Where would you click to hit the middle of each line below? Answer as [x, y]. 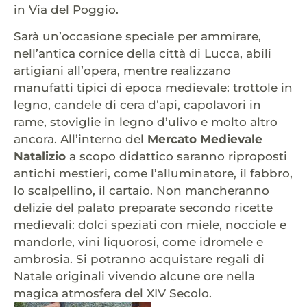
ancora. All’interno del [81, 139]
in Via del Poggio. [66, 9]
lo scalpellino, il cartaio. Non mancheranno [142, 191]
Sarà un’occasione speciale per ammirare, [137, 37]
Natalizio [40, 157]
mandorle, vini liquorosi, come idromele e [138, 242]
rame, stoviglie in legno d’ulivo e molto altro [146, 122]
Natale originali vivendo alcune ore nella [134, 277]
